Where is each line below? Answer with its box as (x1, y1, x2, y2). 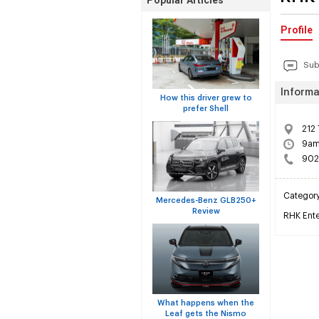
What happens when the (157, 299, 254, 307)
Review (192, 207, 220, 215)
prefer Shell (183, 105, 229, 113)
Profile (281, 24, 313, 36)
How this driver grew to (159, 94, 252, 102)
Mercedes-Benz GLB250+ (155, 197, 256, 204)
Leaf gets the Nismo (165, 310, 246, 318)
